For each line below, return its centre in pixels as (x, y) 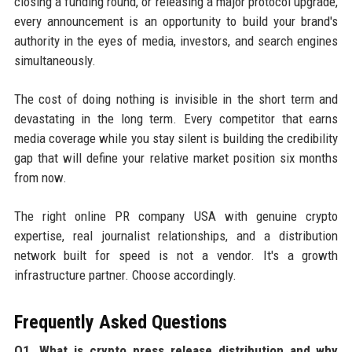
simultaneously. (55, 60)
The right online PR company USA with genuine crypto (176, 216)
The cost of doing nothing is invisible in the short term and (176, 99)
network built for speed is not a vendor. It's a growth (176, 255)
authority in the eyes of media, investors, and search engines (176, 40)
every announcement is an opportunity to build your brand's (176, 21)
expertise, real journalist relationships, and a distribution (176, 235)
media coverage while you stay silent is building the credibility (176, 138)
